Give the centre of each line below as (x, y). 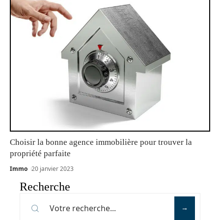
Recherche (45, 187)
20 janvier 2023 (53, 169)
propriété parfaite (40, 154)
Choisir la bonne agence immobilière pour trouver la (101, 142)
